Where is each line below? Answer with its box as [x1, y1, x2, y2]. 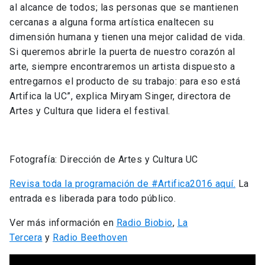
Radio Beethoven [53, 231, 128, 243]
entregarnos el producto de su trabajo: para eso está [9, 75, 240, 87]
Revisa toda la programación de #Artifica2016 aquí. [9, 177, 235, 189]
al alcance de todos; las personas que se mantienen [9, 1, 238, 13]
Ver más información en [9, 216, 117, 228]
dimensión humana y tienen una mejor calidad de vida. [9, 31, 245, 43]
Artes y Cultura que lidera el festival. [9, 105, 170, 117]
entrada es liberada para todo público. [9, 192, 176, 204]
